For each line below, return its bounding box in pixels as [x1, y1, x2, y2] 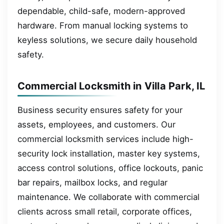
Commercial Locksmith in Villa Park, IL [17, 80, 205, 92]
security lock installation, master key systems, [17, 148, 200, 158]
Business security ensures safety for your [17, 104, 182, 115]
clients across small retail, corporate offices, [17, 206, 192, 216]
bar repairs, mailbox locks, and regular [17, 177, 167, 187]
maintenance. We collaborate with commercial [17, 191, 199, 202]
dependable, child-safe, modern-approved [17, 5, 185, 16]
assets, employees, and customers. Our [17, 119, 175, 129]
